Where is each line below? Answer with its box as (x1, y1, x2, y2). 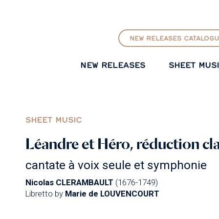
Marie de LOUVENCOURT (65, 188, 159, 198)
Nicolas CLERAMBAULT (25, 177, 113, 187)
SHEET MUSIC (25, 114, 82, 125)
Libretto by (25, 188, 65, 198)
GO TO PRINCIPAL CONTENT (62, 4, 156, 12)
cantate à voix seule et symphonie (25, 157, 207, 172)
